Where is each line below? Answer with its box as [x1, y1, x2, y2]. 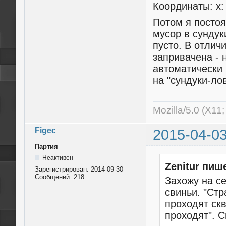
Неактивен [42, 154, 73, 161]
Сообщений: [35, 173, 74, 181]
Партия [35, 142, 58, 150]
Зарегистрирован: [35, 165, 91, 173]
